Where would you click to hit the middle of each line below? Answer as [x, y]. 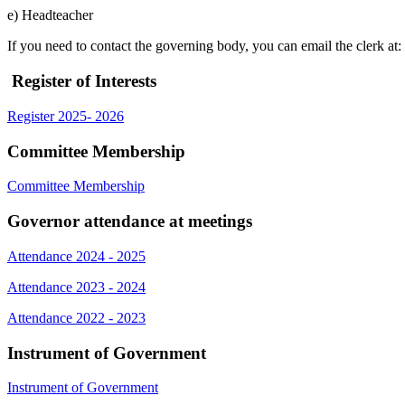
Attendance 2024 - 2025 [76, 256]
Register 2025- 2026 [66, 116]
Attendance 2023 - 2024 [76, 287]
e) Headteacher [50, 15]
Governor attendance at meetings [130, 221]
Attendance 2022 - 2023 [76, 317]
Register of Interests [82, 81]
